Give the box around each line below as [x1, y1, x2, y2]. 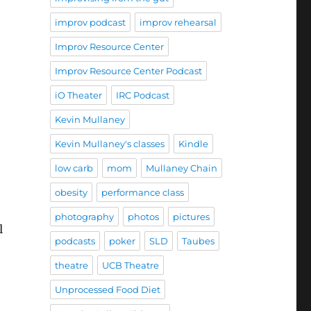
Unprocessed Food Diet [54, 284, 160, 296]
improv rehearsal [139, 17, 217, 28]
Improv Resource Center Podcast [54, 65, 202, 77]
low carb [54, 162, 93, 174]
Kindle [178, 138, 208, 150]
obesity [54, 187, 87, 199]
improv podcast [54, 17, 126, 28]
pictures [172, 211, 210, 223]
